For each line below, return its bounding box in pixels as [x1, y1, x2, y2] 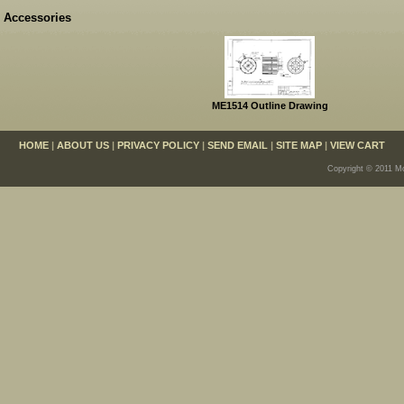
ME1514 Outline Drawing [211, 99, 328, 111]
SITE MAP [276, 139, 322, 151]
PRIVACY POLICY [117, 139, 199, 151]
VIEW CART [330, 139, 385, 151]
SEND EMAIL [207, 139, 268, 151]
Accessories [4, 10, 71, 24]
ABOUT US [57, 139, 109, 151]
